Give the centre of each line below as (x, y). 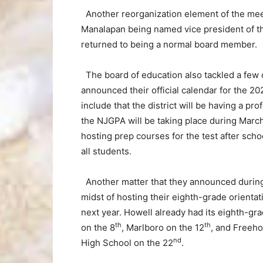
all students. (106, 151)
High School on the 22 (127, 243)
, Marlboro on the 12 (163, 227)
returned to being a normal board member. (169, 44)
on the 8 (98, 227)
